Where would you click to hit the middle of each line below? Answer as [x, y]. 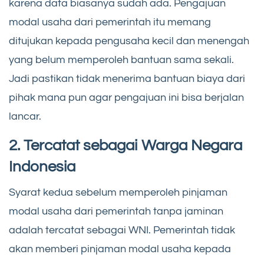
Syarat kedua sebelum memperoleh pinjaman [118, 193]
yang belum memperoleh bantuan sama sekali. [121, 60]
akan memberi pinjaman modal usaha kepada [120, 249]
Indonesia [42, 167]
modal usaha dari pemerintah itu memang [110, 22]
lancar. [25, 117]
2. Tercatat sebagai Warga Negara [126, 146]
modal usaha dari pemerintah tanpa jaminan [116, 212]
